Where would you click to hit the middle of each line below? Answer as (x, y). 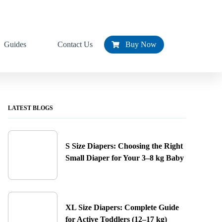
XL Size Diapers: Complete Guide (122, 207)
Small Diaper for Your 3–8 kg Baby (124, 158)
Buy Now (138, 44)
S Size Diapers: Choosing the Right (124, 146)
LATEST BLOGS (30, 108)
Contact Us (75, 44)
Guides (15, 44)
